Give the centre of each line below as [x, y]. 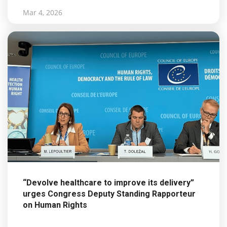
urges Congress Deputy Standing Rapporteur [109, 194]
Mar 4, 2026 [43, 12]
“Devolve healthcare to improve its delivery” [108, 183]
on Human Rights [56, 205]
